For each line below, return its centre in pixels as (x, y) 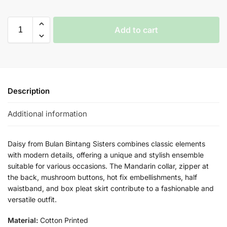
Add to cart (136, 30)
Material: (23, 220)
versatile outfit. (32, 199)
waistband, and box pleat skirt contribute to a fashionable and (111, 188)
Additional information (47, 114)
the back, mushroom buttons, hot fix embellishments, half (102, 177)
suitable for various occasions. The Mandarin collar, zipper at (108, 166)
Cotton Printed (63, 220)
